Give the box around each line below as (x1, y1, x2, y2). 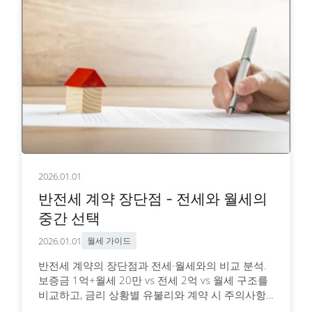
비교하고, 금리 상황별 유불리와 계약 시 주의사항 (38, 288, 266, 302)
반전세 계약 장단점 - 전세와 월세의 (38, 189, 267, 208)
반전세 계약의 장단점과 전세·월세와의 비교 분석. (38, 258, 267, 272)
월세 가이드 (87, 235, 131, 247)
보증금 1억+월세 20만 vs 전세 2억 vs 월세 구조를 (38, 273, 268, 287)
